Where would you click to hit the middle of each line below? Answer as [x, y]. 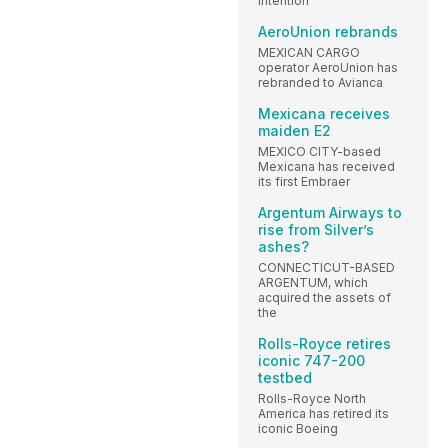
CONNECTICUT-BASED [326, 267]
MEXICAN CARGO [309, 52]
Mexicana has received [326, 166]
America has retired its [323, 413]
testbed [285, 377]
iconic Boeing [298, 428]
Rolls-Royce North [312, 398]
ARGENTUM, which [313, 282]
